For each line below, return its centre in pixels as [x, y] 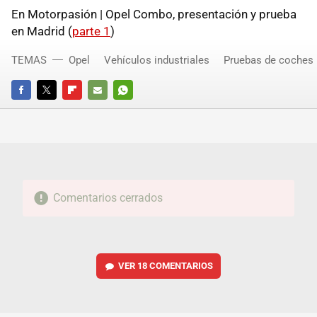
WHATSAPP [138, 109]
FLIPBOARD [86, 109]
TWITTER [56, 109]
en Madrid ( [42, 31]
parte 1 [91, 31]
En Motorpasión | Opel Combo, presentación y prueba [154, 14]
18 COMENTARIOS [175, 265]
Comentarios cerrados [108, 197]
